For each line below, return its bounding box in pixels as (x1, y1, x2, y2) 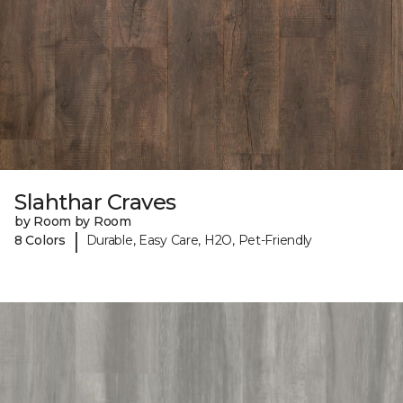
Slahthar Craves (14, 188, 176, 215)
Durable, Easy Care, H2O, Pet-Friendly (85, 232, 313, 249)
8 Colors (14, 232, 66, 249)
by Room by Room (14, 212, 131, 229)
